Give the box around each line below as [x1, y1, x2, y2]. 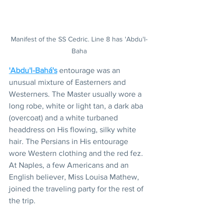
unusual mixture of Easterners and [9, 77, 128, 86]
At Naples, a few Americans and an [9, 160, 131, 169]
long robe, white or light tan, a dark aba [9, 101, 145, 110]
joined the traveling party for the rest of [9, 184, 146, 193]
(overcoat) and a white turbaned [9, 113, 120, 122]
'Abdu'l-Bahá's [9, 66, 57, 74]
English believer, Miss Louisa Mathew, [9, 172, 141, 181]
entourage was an [57, 66, 122, 74]
